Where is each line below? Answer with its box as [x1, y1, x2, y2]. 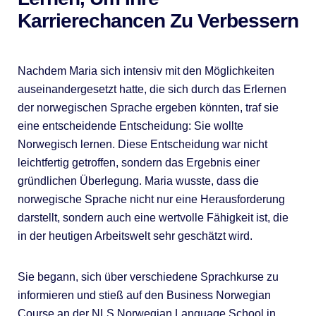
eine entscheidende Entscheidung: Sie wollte [17, 119, 243, 132]
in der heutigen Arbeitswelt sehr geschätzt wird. [17, 229, 253, 242]
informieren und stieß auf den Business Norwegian [17, 288, 271, 301]
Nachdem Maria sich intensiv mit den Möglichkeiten [17, 64, 274, 77]
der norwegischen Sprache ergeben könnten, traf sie [17, 101, 279, 114]
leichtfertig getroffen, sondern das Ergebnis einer [17, 156, 260, 169]
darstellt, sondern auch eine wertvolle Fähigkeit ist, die [17, 211, 288, 224]
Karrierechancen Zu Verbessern [17, 9, 298, 32]
